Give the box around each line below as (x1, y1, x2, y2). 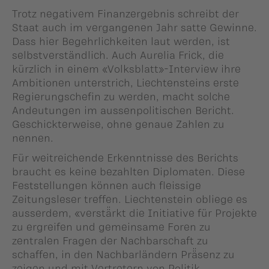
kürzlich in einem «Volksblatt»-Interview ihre (12, 62, 241, 75)
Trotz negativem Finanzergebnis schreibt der (12, 7, 239, 20)
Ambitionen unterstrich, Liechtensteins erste (12, 76, 239, 89)
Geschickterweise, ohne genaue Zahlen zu (12, 118, 225, 130)
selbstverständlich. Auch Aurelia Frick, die (12, 49, 224, 61)
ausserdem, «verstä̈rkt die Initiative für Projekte (12, 207, 257, 219)
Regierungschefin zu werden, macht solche (12, 90, 230, 103)
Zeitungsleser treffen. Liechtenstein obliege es (12, 193, 247, 205)
